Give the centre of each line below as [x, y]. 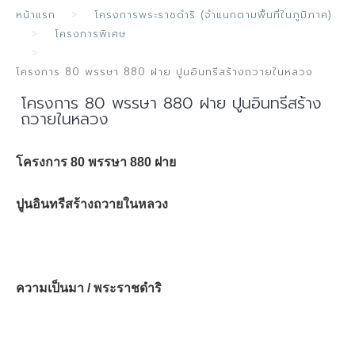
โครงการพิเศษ [90, 34]
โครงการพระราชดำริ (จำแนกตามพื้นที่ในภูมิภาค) [213, 15]
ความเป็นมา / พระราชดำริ [89, 288]
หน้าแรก [36, 15]
